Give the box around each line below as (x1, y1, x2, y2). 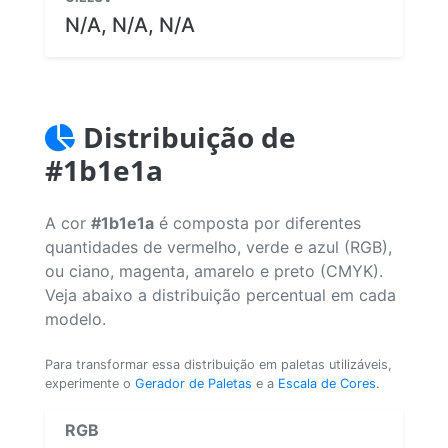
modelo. (45, 308, 106, 329)
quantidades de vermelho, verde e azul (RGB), (45, 236, 392, 257)
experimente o (45, 375, 135, 391)
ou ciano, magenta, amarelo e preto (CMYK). (45, 260, 383, 281)
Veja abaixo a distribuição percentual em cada (45, 284, 396, 305)
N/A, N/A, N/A (65, 12, 195, 37)
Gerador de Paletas (135, 375, 252, 391)
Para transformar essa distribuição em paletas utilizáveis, (45, 356, 392, 372)
